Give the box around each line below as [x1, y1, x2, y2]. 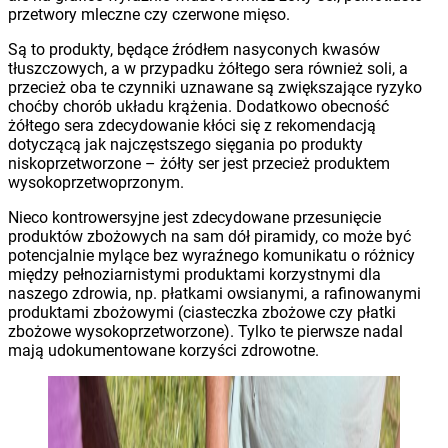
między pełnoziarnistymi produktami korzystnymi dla [8, 264, 381, 284]
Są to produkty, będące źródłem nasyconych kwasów [8, 39, 380, 59]
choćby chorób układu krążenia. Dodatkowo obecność [8, 96, 389, 116]
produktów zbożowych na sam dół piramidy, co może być [8, 226, 411, 246]
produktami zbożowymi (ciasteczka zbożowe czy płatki [8, 302, 396, 322]
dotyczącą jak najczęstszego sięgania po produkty [8, 134, 363, 154]
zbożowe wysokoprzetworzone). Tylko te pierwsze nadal [8, 321, 403, 341]
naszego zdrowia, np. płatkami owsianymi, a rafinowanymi [8, 283, 421, 303]
